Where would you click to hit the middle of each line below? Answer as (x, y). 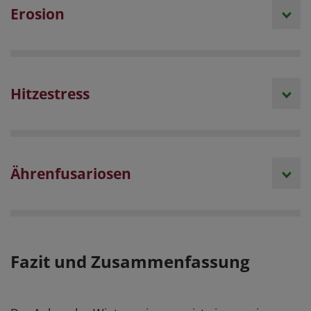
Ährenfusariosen (71, 174)
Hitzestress (50, 94)
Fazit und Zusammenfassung (130, 262)
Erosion (37, 14)
